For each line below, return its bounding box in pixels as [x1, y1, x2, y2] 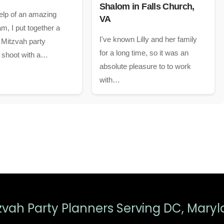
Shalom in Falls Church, [99, 1, 194, 12]
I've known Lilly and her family [99, 35, 197, 44]
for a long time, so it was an [99, 48, 188, 57]
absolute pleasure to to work [99, 62, 191, 71]
